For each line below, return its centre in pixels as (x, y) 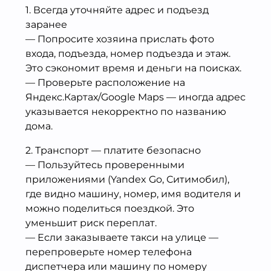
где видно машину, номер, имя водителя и (133, 194)
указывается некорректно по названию (126, 111)
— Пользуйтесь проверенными (105, 165)
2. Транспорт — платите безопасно (113, 150)
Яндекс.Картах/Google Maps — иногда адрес (135, 97)
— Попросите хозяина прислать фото (120, 39)
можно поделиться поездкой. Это (110, 208)
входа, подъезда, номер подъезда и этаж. (128, 53)
